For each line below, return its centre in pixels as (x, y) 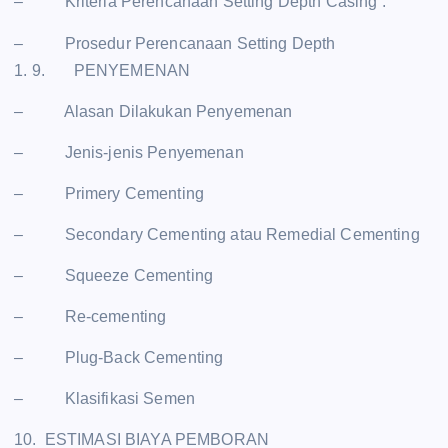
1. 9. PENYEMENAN (102, 70)
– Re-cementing (90, 317)
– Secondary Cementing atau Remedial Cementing (217, 234)
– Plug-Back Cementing (119, 358)
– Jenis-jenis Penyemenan (129, 152)
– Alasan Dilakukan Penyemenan (153, 111)
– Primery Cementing (109, 193)
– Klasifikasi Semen (105, 399)
